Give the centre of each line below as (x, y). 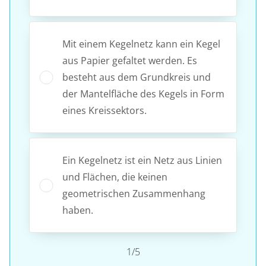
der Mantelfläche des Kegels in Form (143, 94)
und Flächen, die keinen (115, 177)
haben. (78, 210)
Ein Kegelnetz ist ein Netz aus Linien (142, 160)
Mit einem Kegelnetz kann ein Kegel (141, 44)
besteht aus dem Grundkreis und (137, 77)
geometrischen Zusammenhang (134, 193)
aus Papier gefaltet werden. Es (130, 60)
